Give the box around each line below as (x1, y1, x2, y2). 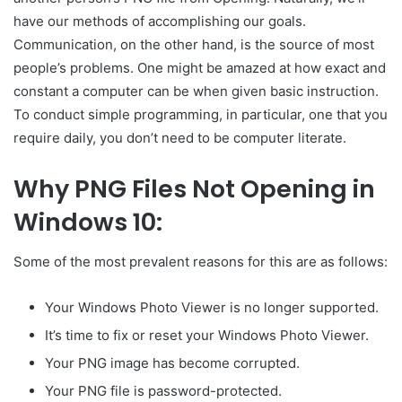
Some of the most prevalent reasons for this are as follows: (13, 253, 388, 271)
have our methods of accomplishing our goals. (13, 12, 306, 30)
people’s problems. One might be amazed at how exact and (13, 58, 386, 76)
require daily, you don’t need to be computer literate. (13, 128, 346, 146)
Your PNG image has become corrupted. (45, 354, 300, 372)
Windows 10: (13, 205, 162, 239)
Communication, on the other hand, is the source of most (13, 35, 374, 53)
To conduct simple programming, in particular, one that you (13, 105, 388, 123)
